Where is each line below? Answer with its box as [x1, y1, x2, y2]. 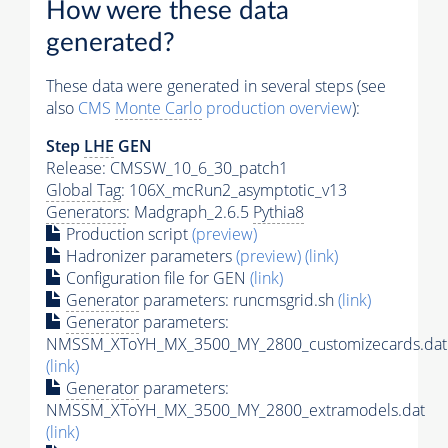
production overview [202, 96, 352, 119]
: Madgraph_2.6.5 [126, 200, 253, 223]
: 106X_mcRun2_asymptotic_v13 [121, 178, 347, 201]
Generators [46, 200, 126, 223]
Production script [62, 222, 192, 245]
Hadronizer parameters [62, 244, 236, 267]
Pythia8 [253, 200, 304, 223]
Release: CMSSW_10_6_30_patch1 [46, 156, 288, 179]
